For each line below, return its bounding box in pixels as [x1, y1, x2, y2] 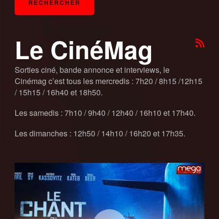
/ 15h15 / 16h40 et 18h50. [15, 86, 103, 98]
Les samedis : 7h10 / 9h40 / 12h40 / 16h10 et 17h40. [15, 107, 196, 118]
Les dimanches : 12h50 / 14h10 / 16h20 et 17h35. [15, 128, 185, 139]
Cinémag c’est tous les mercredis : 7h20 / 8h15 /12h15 [15, 75, 202, 87]
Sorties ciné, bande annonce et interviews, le [15, 64, 170, 75]
